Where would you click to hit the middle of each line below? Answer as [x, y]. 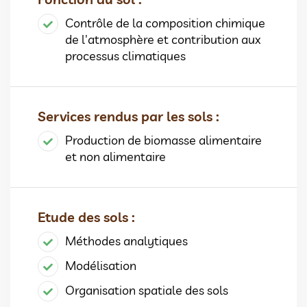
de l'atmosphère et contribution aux [163, 40]
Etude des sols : [86, 217]
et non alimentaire [115, 157]
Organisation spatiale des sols [147, 291]
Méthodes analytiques [126, 241]
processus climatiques [125, 56]
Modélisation [101, 266]
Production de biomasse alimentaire [163, 140]
